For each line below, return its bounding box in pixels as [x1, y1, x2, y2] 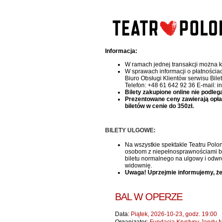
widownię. [125, 162, 152, 169]
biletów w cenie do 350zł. [125, 103, 194, 110]
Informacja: [105, 48, 137, 55]
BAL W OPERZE [115, 191, 182, 202]
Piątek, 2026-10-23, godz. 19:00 [129, 211, 217, 218]
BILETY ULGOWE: [105, 127, 156, 134]
